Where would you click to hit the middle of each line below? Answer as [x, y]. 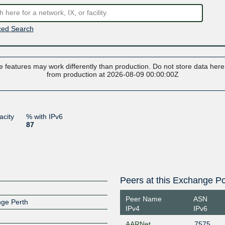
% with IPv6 [44, 116]
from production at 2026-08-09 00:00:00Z [113, 74]
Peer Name [143, 199]
